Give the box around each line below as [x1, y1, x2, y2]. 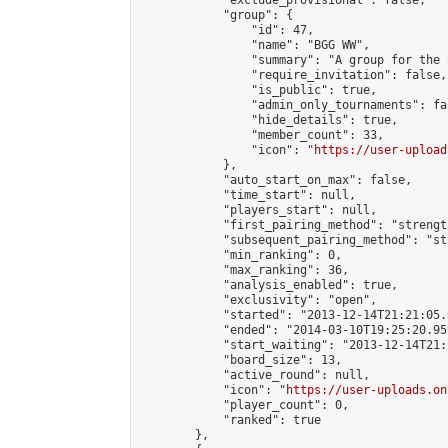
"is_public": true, [139, 83, 377, 97]
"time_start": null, [139, 188, 356, 202]
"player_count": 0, [139, 398, 349, 412]
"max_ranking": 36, [139, 263, 349, 277]
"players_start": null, [139, 203, 377, 217]
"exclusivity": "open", [139, 293, 377, 307]
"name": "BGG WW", [139, 38, 370, 52]
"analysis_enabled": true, [139, 278, 398, 292]
